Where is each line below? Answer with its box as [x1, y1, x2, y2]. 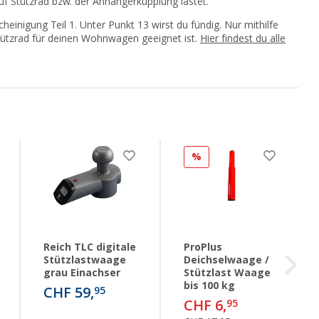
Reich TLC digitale [43, 241, 136, 253]
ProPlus [184, 241, 222, 253]
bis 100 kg [184, 280, 235, 292]
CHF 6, [184, 297, 226, 315]
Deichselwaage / [184, 254, 269, 266]
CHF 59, [43, 284, 94, 302]
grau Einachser [43, 267, 120, 279]
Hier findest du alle [200, 33, 286, 45]
